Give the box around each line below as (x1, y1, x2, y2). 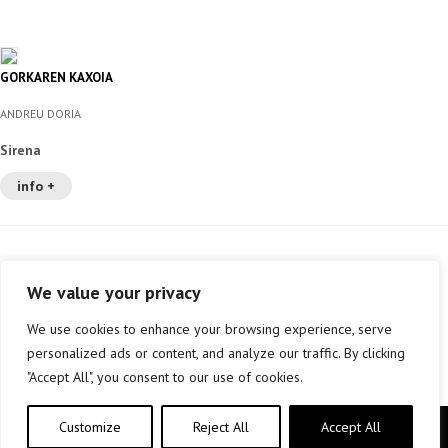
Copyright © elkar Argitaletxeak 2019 (15, 421, 242, 440)
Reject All (193, 418, 249, 436)
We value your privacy (27, 281, 201, 304)
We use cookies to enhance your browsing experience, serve (27, 320, 392, 338)
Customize (59, 418, 121, 436)
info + (17, 177, 55, 196)
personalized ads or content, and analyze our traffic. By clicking (27, 344, 405, 362)
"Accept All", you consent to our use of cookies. (27, 368, 303, 386)
